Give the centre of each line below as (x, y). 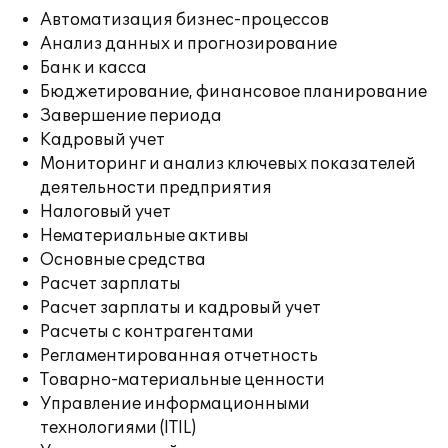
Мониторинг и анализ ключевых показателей (228, 164)
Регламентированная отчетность (179, 356)
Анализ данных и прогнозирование (188, 44)
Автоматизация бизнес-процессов (184, 20)
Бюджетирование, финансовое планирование (233, 92)
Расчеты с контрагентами (147, 332)
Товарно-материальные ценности (182, 380)
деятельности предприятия (156, 188)
